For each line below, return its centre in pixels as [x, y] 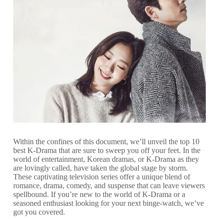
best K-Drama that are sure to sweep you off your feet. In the [107, 150]
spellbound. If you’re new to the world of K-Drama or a [99, 194]
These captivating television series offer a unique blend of [101, 176]
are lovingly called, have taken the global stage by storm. [100, 168]
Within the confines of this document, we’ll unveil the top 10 [106, 141]
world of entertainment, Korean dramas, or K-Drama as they [106, 159]
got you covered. [39, 212]
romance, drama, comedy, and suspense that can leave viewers [109, 185]
